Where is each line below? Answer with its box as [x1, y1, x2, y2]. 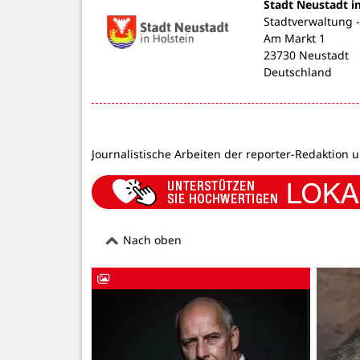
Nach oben [120, 232, 182, 248]
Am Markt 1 [263, 30, 325, 46]
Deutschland [263, 63, 332, 80]
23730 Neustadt [263, 47, 349, 63]
